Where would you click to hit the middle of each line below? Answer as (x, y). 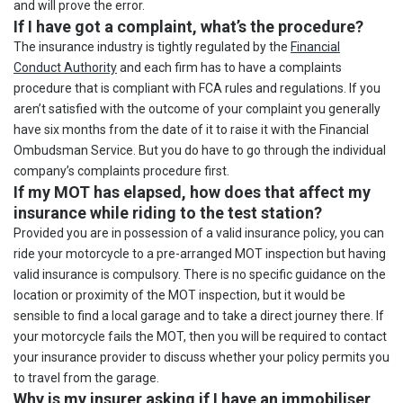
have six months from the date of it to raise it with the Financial (191, 129)
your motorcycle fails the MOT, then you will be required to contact (200, 336)
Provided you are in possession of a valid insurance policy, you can (199, 233)
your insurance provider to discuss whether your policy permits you (201, 357)
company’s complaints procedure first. (121, 170)
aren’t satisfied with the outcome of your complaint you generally (197, 108)
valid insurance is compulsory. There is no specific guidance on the (200, 274)
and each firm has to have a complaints (229, 67)
